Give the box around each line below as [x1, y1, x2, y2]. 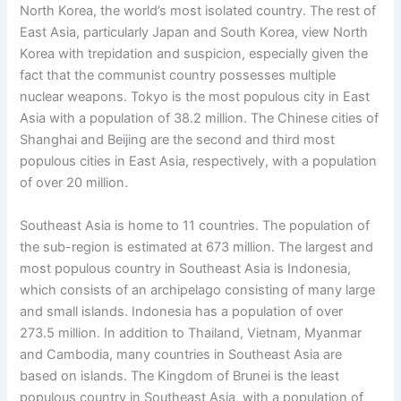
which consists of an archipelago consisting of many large [20, 281, 376, 298]
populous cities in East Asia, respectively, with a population [20, 153, 378, 170]
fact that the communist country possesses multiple [20, 67, 337, 84]
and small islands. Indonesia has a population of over [20, 303, 344, 320]
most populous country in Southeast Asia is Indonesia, [20, 260, 352, 277]
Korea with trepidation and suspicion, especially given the [20, 46, 369, 63]
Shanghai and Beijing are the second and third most [20, 132, 336, 149]
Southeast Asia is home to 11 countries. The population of [20, 217, 371, 234]
